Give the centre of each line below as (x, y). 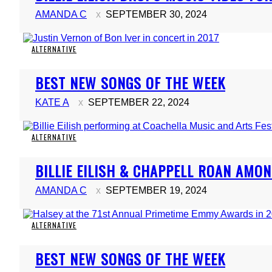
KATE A (52, 102)
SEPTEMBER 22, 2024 (139, 102)
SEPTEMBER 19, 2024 (156, 190)
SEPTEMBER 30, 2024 (156, 14)
